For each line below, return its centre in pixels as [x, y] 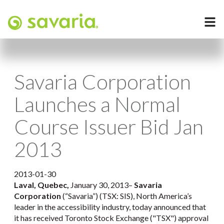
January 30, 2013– [102, 185]
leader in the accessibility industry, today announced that [110, 207]
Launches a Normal [97, 104]
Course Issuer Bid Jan [109, 126]
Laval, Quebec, [42, 185]
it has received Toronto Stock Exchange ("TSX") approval [111, 218]
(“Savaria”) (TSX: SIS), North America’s [126, 196]
